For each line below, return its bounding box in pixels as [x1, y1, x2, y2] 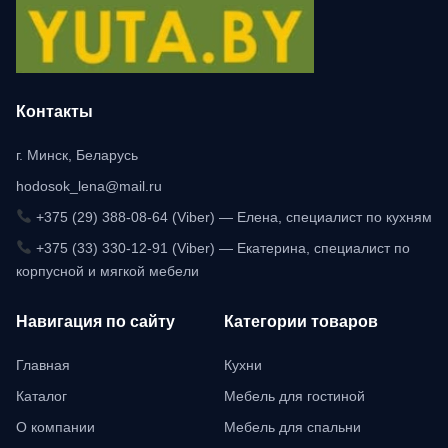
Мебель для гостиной [224, 387, 365, 404]
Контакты [16, 102, 93, 120]
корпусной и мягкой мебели [16, 262, 199, 279]
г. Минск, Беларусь [16, 146, 138, 163]
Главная [16, 356, 70, 373]
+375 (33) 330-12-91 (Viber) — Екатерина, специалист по [31, 239, 410, 256]
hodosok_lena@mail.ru [16, 177, 162, 194]
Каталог [16, 387, 67, 404]
